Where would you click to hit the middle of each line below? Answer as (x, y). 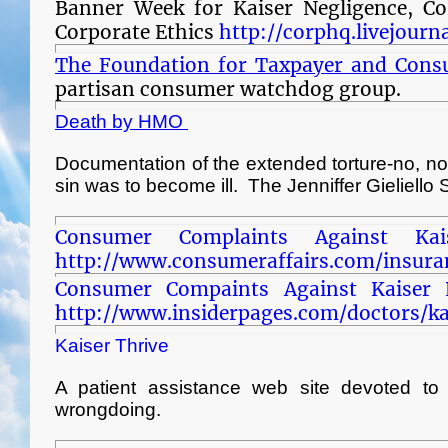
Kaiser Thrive (112, 345)
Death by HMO (121, 121)
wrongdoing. (108, 409)
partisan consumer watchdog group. (230, 89)
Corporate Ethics (137, 32)
